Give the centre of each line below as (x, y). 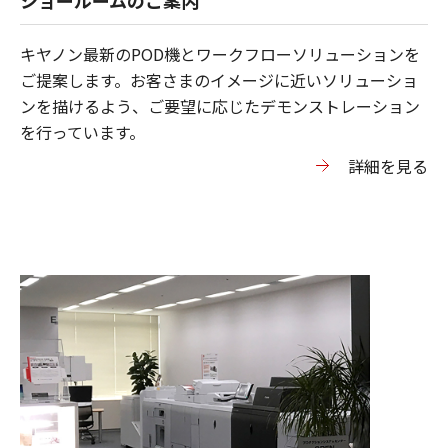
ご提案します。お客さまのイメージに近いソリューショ (219, 79)
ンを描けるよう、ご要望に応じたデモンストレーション (220, 105)
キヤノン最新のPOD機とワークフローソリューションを (220, 53)
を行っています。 (82, 131)
